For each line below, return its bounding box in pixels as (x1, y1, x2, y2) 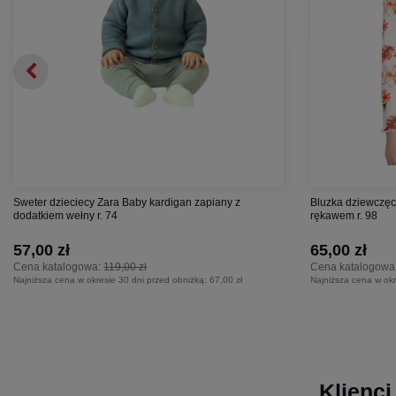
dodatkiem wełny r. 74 (13, 209, 118, 222)
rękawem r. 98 (310, 209, 377, 222)
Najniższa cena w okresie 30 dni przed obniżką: (13, 274, 209, 285)
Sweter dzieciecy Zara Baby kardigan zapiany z (13, 195, 240, 209)
